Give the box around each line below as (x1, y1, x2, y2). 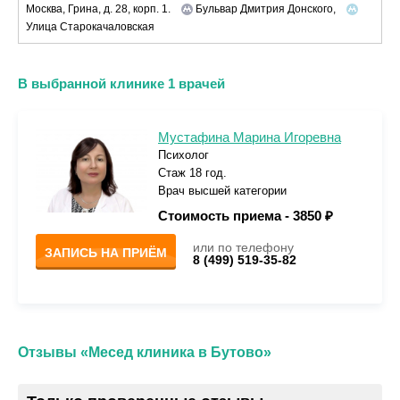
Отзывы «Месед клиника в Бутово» (18, 345, 271, 360)
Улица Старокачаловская (26, 21, 154, 33)
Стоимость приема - (158, 208, 293, 223)
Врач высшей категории (158, 184, 287, 197)
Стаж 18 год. (158, 166, 227, 179)
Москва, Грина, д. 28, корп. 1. (26, 3, 173, 15)
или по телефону (193, 240, 294, 255)
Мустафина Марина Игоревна (158, 129, 341, 145)
